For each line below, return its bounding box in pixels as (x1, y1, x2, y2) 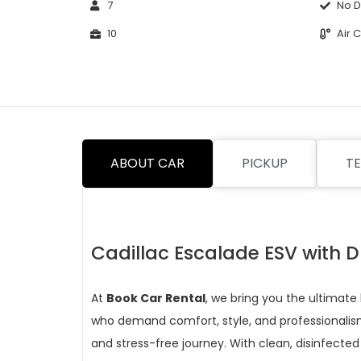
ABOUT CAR (110, 154, 185, 172)
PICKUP (242, 154, 288, 172)
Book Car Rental (106, 290, 205, 306)
